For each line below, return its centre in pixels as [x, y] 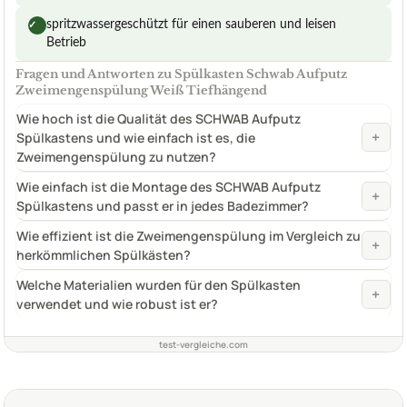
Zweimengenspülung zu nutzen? [116, 156]
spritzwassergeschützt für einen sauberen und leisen [191, 24]
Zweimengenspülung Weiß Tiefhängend [141, 90]
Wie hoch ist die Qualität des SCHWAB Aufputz [159, 118]
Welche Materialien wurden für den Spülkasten [159, 284]
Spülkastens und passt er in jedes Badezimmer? [163, 205]
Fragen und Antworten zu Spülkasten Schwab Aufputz [181, 74]
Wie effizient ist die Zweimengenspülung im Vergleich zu [189, 235]
